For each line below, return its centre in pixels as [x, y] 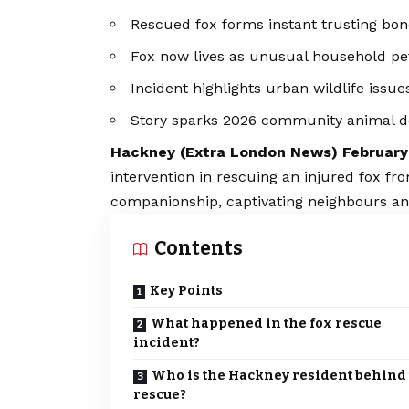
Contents [199, 249]
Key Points [186, 291]
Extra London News [258, 152]
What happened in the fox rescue [266, 324]
